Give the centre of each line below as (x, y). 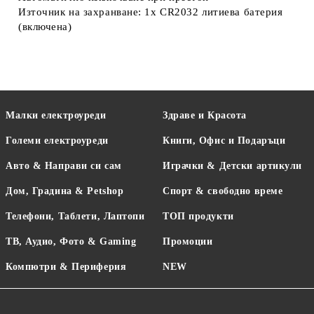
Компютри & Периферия (66, 267)
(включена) (45, 27)
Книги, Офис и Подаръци (224, 141)
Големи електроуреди (57, 141)
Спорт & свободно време (223, 191)
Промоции (188, 241)
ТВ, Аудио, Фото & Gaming (71, 241)
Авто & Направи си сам (64, 166)
